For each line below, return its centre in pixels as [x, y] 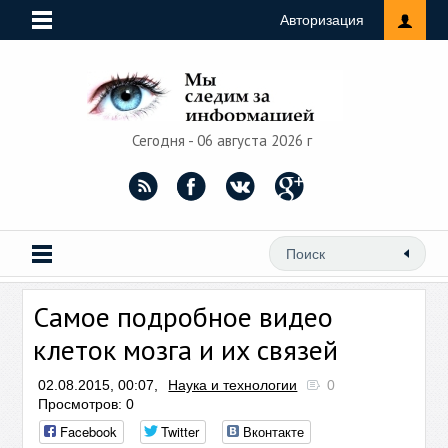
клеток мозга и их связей [186, 349]
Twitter [180, 431]
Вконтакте [274, 431]
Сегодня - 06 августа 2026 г [224, 140]
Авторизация [321, 20]
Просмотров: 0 [86, 404]
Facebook [89, 431]
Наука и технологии [233, 385]
